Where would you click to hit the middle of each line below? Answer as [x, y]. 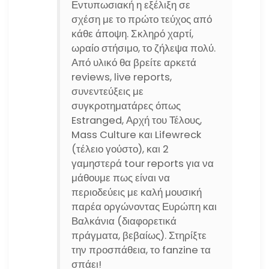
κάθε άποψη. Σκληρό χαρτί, [133, 34]
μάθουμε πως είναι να [121, 178]
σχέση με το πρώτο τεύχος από [142, 19]
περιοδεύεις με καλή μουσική [137, 192]
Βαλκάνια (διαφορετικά [124, 221]
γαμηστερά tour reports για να [143, 163]
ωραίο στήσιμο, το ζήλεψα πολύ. [144, 48]
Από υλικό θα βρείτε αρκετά [134, 62]
